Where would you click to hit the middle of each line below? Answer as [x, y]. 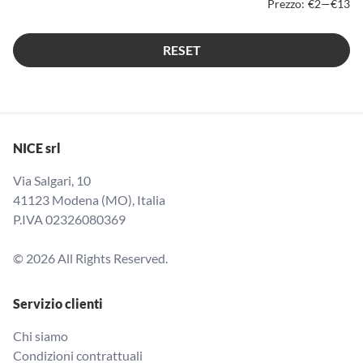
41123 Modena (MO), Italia [89, 199]
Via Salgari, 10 [52, 180]
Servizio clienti [58, 303]
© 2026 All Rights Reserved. [90, 258]
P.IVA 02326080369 [69, 219]
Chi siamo [41, 335]
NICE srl [37, 147]
